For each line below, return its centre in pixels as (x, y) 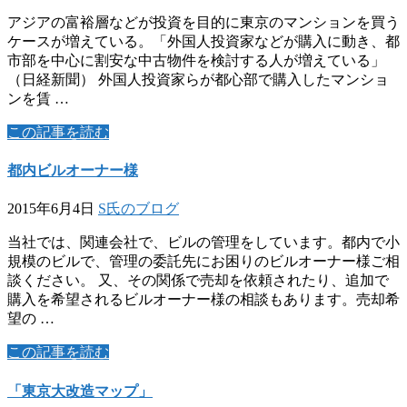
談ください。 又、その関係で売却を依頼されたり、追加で (198, 281)
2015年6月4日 (51, 209)
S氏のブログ (139, 209)
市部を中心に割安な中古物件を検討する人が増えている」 (196, 60)
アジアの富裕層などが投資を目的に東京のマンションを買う (203, 22)
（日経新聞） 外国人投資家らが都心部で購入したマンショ (198, 79)
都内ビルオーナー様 (73, 170)
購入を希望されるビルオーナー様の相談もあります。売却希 (203, 300)
